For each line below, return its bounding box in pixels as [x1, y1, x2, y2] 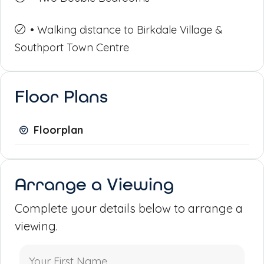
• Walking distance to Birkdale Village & [30, 22, 223, 37]
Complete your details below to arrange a [15, 200, 243, 216]
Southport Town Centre [15, 40, 129, 54]
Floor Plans [15, 85, 108, 107]
